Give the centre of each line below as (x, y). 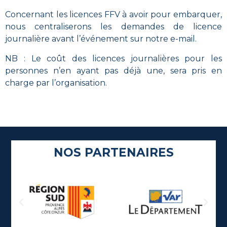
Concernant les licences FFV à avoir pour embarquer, (113, 15)
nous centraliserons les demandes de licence (113, 27)
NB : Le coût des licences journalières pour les (113, 58)
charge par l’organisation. (56, 83)
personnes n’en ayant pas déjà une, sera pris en (113, 70)
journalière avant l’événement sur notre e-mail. (101, 39)
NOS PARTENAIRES (113, 153)
